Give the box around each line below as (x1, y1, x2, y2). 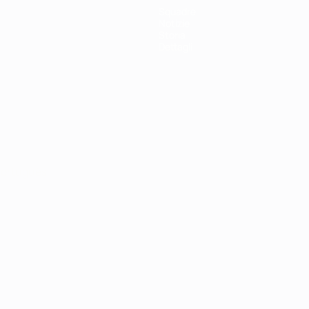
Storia (159, 28, 186, 41)
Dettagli (159, 40, 192, 53)
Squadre (159, 5, 196, 18)
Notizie (159, 17, 190, 30)
